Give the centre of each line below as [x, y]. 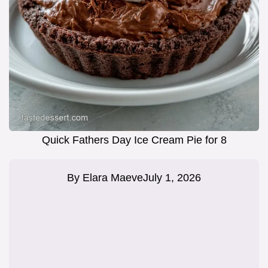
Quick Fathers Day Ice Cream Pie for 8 [134, 140]
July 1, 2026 [172, 178]
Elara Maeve [113, 178]
